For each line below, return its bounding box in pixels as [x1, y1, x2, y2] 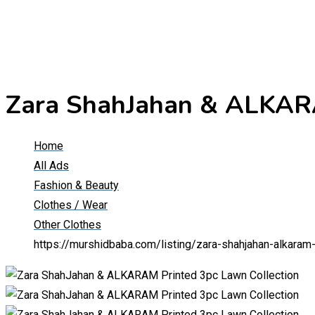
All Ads [34, 159, 69, 173]
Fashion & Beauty [34, 179, 119, 193]
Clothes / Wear [34, 198, 108, 212]
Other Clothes [34, 218, 101, 232]
